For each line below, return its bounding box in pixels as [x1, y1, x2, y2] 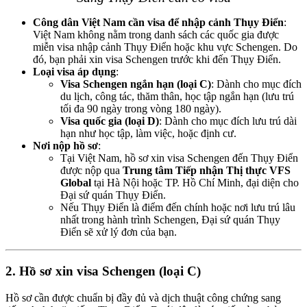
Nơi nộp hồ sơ [33, 140, 98, 152]
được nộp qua [60, 164, 123, 177]
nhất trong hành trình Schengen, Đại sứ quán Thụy [60, 214, 280, 226]
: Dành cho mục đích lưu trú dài [159, 115, 297, 127]
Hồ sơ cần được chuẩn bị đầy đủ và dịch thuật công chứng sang [5, 291, 281, 304]
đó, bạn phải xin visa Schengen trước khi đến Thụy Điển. [33, 53, 281, 66]
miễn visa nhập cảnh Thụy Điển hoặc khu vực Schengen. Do [33, 41, 297, 53]
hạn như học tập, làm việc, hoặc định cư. [60, 127, 236, 140]
